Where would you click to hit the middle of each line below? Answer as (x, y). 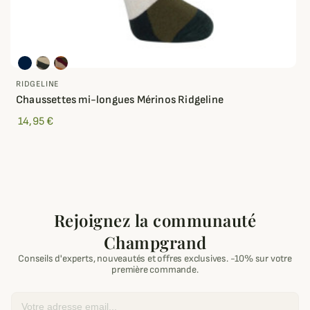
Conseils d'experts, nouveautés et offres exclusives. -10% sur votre (155, 258)
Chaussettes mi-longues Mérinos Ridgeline (120, 100)
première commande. (155, 270)
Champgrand (155, 242)
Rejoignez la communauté (155, 220)
